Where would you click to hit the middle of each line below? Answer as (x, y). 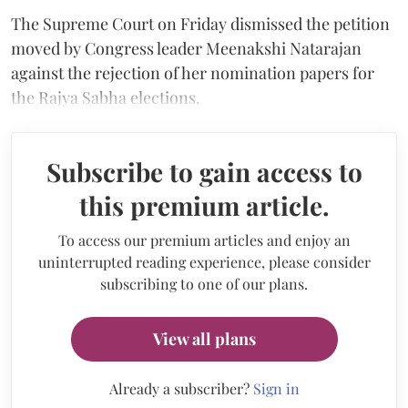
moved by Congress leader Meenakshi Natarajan (186, 48)
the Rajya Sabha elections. (106, 97)
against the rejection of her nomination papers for (193, 72)
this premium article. (204, 205)
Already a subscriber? (181, 388)
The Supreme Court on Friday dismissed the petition (200, 23)
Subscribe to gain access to (204, 171)
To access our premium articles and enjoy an (204, 240)
